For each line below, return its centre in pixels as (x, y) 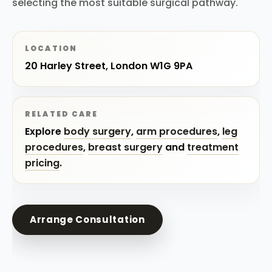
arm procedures (177, 131)
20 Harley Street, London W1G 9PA (109, 66)
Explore (44, 131)
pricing (42, 163)
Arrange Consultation (87, 219)
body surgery (97, 131)
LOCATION (51, 49)
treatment (213, 147)
